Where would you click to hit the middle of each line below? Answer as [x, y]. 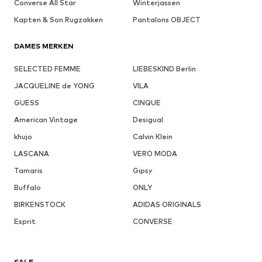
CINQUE [146, 102]
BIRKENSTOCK [40, 204]
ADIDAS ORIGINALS [167, 204]
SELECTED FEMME [47, 68]
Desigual [148, 119]
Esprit [25, 221]
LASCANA [32, 153]
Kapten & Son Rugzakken [58, 19]
